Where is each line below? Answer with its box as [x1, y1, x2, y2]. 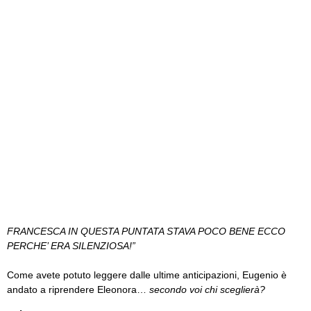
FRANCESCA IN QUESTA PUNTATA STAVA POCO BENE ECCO [7, 226, 285, 237]
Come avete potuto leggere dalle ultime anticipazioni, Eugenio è [7, 269, 287, 280]
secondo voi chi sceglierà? [149, 284, 265, 295]
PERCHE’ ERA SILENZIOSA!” [7, 240, 135, 251]
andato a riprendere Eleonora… [7, 284, 149, 295]
